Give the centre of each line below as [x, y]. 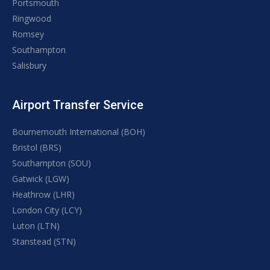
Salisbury [29, 65]
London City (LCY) [47, 210]
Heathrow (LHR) [43, 194]
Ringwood [32, 18]
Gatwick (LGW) [41, 179]
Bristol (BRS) [37, 147]
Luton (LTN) [36, 226]
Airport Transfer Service [78, 105]
